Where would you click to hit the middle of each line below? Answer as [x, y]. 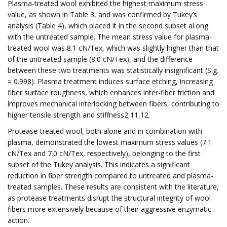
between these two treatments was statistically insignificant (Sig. [113, 70]
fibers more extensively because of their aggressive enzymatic [109, 209]
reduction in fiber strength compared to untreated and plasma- [110, 176]
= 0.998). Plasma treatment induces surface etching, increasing [110, 81]
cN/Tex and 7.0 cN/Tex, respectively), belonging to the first [104, 153]
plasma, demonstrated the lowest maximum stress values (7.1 [110, 142]
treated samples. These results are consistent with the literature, [113, 187]
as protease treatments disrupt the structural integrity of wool [109, 198]
